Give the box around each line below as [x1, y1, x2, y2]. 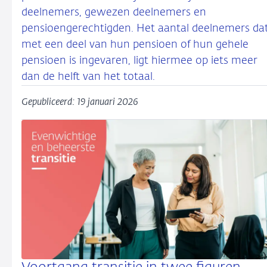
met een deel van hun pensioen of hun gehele [21, 39, 249, 50]
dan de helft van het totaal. [21, 72, 155, 82]
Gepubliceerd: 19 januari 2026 [21, 98, 138, 107]
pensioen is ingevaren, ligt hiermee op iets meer [21, 55, 257, 66]
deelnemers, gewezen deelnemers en [21, 7, 206, 18]
